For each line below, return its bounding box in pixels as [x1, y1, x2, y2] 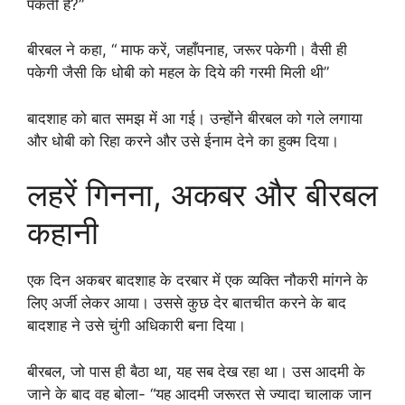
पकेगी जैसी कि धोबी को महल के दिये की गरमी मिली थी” [27, 63, 329, 82]
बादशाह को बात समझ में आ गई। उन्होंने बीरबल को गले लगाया [27, 108, 363, 127]
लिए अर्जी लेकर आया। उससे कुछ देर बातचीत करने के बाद [27, 294, 346, 313]
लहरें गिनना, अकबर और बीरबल [27, 175, 378, 214]
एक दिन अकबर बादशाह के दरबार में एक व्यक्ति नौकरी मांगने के [27, 271, 368, 290]
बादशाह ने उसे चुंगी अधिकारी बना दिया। [27, 316, 246, 335]
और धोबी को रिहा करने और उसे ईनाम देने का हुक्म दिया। [27, 131, 339, 150]
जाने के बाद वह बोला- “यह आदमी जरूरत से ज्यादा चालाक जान [27, 384, 372, 403]
